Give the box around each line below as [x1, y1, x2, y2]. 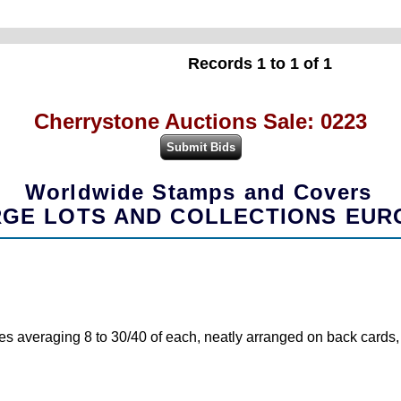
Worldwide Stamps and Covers [24, 180, 372, 205]
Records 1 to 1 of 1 [187, 54, 332, 73]
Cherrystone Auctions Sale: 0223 [34, 108, 367, 133]
